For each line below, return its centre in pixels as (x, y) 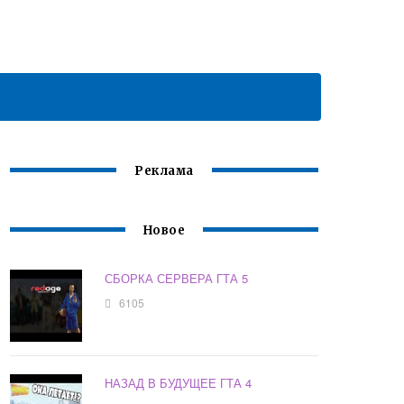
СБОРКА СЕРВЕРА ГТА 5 (177, 279)
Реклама (164, 171)
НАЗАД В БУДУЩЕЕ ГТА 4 (179, 383)
